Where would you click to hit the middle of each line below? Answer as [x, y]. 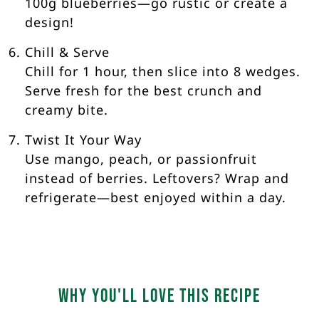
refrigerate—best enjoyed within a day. [156, 198]
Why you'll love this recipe [159, 296]
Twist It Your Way [83, 140]
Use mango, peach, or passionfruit [141, 159]
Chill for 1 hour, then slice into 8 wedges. [163, 72]
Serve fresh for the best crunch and [143, 91]
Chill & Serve [67, 52]
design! [49, 22]
